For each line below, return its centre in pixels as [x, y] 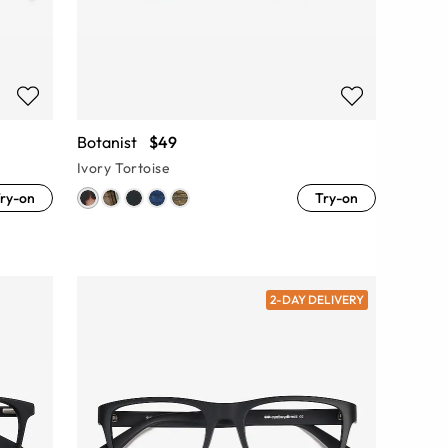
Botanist [106, 142]
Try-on [336, 198]
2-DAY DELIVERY [317, 300]
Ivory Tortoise [123, 168]
